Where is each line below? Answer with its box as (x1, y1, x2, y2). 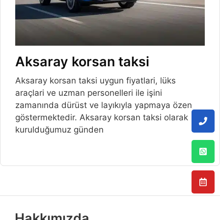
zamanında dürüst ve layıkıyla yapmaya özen (15, 100, 192, 110)
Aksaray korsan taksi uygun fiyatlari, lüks (15, 76, 176, 86)
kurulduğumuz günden (15, 125, 104, 135)
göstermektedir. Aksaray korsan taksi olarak (15, 112, 188, 123)
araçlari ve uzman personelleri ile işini (15, 88, 162, 98)
